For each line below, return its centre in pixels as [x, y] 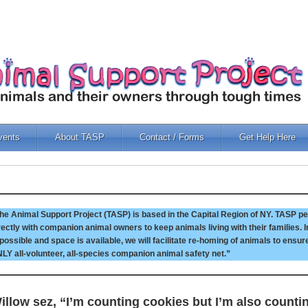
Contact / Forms [172, 137]
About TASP [80, 137]
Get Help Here [267, 137]
